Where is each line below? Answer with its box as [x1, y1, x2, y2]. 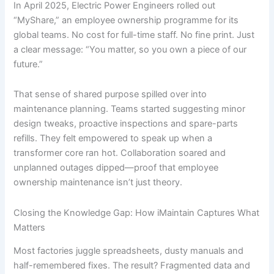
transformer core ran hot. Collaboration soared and [13, 147, 226, 159]
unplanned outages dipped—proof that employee [13, 162, 219, 174]
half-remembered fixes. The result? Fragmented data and [13, 260, 251, 272]
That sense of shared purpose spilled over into [13, 89, 207, 100]
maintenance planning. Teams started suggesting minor [13, 103, 246, 115]
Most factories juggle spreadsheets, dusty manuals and [13, 245, 244, 257]
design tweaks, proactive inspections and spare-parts [13, 118, 239, 130]
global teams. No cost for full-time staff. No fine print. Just [13, 29, 255, 40]
